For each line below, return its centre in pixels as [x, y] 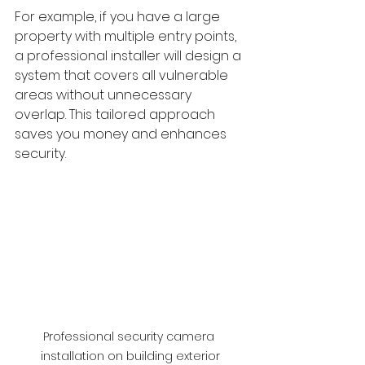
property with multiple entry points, [127, 36]
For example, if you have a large [119, 17]
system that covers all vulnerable [123, 75]
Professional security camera [130, 336]
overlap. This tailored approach [117, 114]
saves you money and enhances [122, 134]
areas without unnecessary [105, 95]
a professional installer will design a [130, 56]
